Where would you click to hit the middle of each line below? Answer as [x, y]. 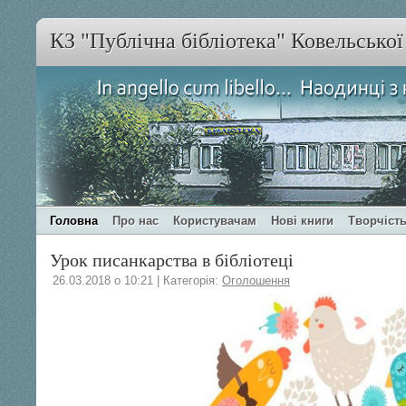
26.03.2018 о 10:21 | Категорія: [137, 280]
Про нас [135, 221]
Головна [74, 221]
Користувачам [215, 221]
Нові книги [302, 221]
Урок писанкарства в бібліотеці [172, 260]
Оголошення [256, 280]
